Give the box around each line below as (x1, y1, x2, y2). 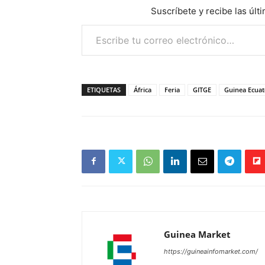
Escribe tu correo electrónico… (81, 18, 135, 30)
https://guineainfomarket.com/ (164, 247, 258, 256)
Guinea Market (164, 228, 231, 240)
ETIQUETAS (87, 85, 121, 94)
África (134, 85, 151, 94)
